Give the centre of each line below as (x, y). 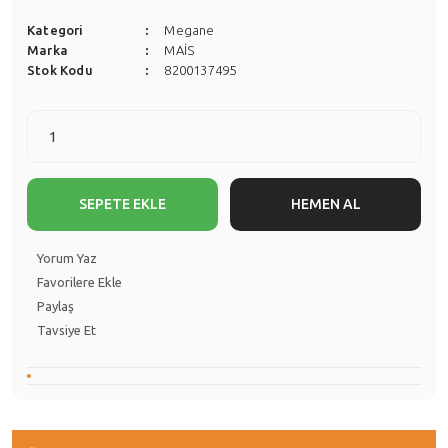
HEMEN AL (325, 204)
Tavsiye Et (66, 330)
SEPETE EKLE (122, 204)
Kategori (55, 30)
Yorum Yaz (67, 258)
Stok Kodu (60, 70)
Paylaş (55, 306)
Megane (189, 30)
